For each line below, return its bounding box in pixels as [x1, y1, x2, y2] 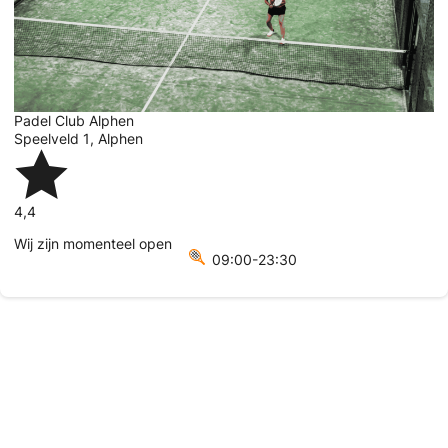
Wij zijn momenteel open [14, 234, 172, 252]
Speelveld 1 [14, 129, 90, 147]
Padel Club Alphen [14, 111, 134, 129]
